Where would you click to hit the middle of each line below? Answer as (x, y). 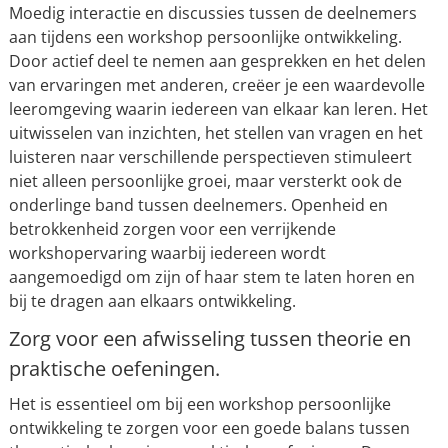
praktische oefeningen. (114, 368)
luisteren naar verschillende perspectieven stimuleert (210, 157)
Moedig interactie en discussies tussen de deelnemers (212, 13)
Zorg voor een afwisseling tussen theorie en (209, 338)
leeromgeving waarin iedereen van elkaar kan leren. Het (218, 109)
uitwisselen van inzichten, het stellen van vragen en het (215, 133)
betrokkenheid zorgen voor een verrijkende (172, 229)
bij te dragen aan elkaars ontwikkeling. (152, 301)
